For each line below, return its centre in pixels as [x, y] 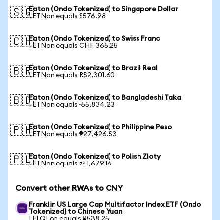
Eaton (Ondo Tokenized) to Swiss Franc [94, 39]
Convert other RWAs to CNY [69, 188]
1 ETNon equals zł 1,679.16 [70, 164]
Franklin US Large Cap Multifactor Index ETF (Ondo [115, 205]
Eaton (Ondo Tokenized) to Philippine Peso [100, 127]
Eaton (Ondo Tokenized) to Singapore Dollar [104, 9]
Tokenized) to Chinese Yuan [76, 212]
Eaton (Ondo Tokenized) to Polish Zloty [95, 157]
